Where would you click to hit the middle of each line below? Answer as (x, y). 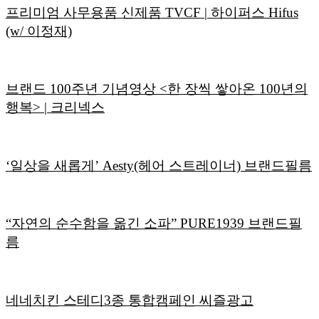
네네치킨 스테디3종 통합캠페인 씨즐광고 (130, 300)
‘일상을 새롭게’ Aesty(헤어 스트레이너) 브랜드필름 (159, 165)
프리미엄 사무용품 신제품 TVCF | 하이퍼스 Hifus (152, 12)
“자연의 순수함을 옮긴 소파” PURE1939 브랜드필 (154, 224)
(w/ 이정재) (39, 31)
